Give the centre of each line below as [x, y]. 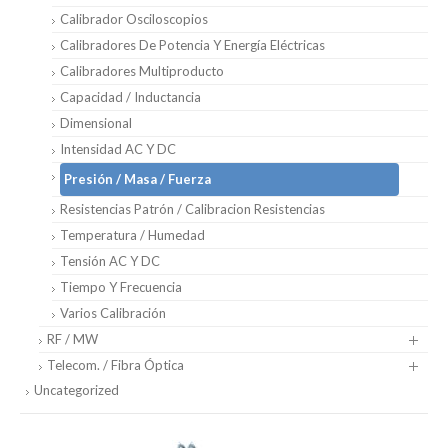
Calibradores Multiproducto [142, 70]
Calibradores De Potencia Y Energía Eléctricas [192, 44]
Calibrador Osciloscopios [134, 18]
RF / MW [72, 338]
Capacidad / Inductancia [130, 96]
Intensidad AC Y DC [118, 148]
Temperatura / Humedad [132, 234]
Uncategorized [76, 389]
